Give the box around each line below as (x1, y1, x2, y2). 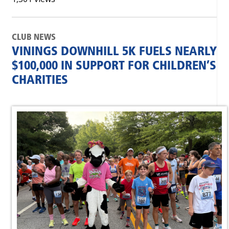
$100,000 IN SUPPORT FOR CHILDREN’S (12, 60, 216, 73)
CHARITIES (12, 75, 68, 87)
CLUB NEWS (12, 33, 56, 42)
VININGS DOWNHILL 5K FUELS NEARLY (12, 46, 217, 58)
